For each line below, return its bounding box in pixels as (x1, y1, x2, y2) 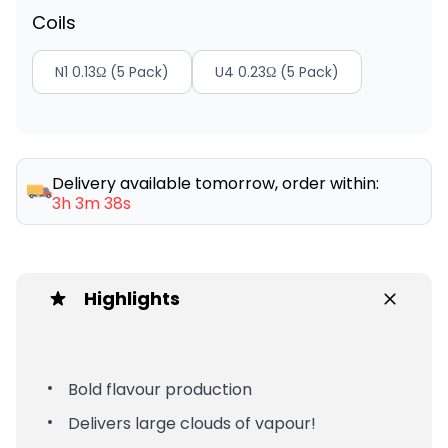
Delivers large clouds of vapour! (68, 411, 316, 435)
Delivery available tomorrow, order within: (52, 171, 380, 195)
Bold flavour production (68, 377, 252, 401)
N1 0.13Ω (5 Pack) (55, 61, 169, 82)
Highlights (84, 285, 180, 311)
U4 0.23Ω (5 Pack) (215, 61, 339, 82)
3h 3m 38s (52, 191, 132, 215)
